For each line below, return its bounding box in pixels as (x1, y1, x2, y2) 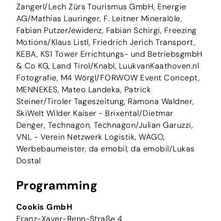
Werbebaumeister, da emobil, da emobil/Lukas (16, 143, 195, 154)
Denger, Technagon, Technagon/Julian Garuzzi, (16, 119, 193, 130)
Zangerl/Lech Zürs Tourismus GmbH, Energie (16, 1, 186, 12)
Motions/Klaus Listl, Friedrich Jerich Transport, (16, 37, 196, 47)
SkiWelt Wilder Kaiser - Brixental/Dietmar (16, 108, 174, 118)
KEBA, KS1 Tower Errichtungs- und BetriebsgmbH (16, 48, 203, 59)
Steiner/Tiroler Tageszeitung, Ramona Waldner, (16, 96, 194, 107)
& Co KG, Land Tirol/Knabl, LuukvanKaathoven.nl (16, 60, 199, 71)
